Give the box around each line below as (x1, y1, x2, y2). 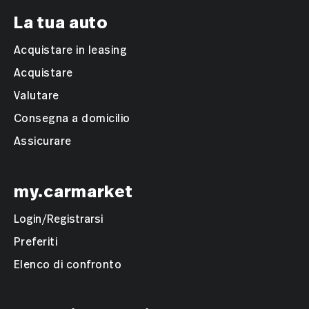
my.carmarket (14, 180, 133, 203)
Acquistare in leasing (14, 43, 128, 57)
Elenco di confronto (14, 257, 122, 272)
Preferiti (14, 235, 58, 249)
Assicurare (14, 134, 72, 148)
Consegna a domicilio (14, 111, 130, 126)
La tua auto (14, 11, 108, 34)
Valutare (14, 88, 59, 103)
